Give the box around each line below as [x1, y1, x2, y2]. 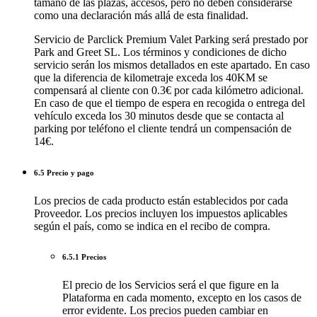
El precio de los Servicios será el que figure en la [62, 279, 279, 292]
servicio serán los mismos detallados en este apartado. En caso [34, 58, 310, 71]
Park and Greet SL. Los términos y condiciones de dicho [34, 45, 287, 58]
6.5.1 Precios [62, 253, 106, 262]
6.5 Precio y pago [34, 168, 94, 177]
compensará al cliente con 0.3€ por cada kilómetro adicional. [34, 83, 304, 96]
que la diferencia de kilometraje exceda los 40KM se [34, 71, 267, 83]
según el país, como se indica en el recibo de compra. [34, 219, 270, 232]
